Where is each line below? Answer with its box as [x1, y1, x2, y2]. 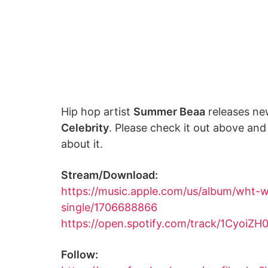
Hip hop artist [61, 105, 133, 118]
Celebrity [61, 121, 109, 134]
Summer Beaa [133, 105, 205, 118]
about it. [61, 138, 103, 150]
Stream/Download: [61, 169, 158, 181]
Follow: [61, 248, 98, 261]
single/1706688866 [61, 201, 157, 214]
